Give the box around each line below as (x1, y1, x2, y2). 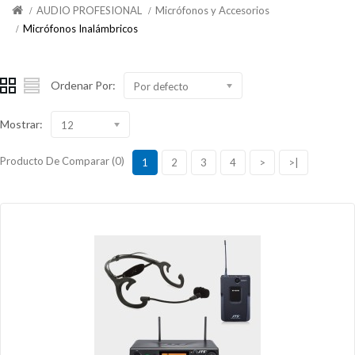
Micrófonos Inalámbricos (23, 22, 138, 35)
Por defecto (134, 80, 189, 93)
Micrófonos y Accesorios (155, 4, 269, 17)
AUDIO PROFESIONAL (36, 4, 142, 17)
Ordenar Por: (51, 78, 116, 92)
